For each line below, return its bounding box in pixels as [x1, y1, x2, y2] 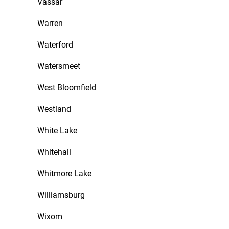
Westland [37, 104, 71, 114]
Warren [37, 18, 63, 28]
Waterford [37, 40, 73, 50]
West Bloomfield [37, 83, 96, 93]
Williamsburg [37, 190, 85, 200]
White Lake [37, 126, 77, 135]
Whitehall [37, 147, 71, 157]
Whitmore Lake [37, 169, 91, 178]
